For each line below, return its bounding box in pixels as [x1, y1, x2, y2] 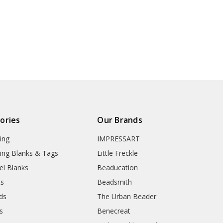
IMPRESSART [97, 134, 140, 144]
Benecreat [97, 206, 131, 216]
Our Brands [97, 114, 142, 126]
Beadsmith [97, 177, 132, 187]
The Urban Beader [97, 192, 157, 202]
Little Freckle [97, 148, 138, 158]
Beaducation [97, 163, 138, 173]
